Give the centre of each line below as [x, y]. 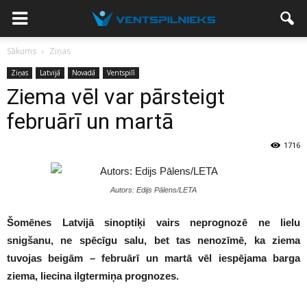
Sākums [22, 51]
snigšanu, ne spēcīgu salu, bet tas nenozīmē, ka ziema [153, 240]
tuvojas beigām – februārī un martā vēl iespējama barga [153, 258]
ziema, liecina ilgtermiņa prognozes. [93, 276]
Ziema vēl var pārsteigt [116, 97]
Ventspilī [121, 73]
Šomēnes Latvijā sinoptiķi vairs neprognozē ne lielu [153, 222]
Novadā [84, 73]
